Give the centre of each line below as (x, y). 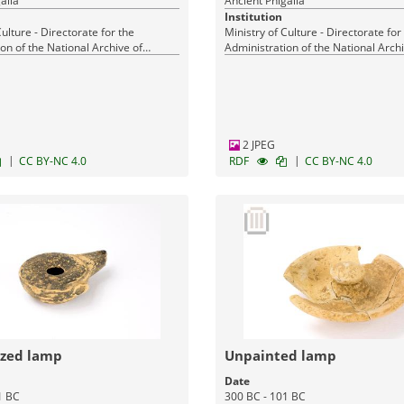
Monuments (254, 63)
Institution (253, 17)
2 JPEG (257, 145)
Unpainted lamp (280, 355)
